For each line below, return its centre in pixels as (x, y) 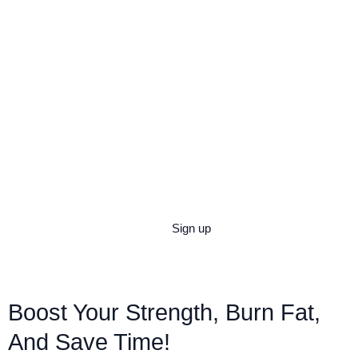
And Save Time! (89, 342)
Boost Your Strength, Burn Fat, (164, 312)
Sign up (191, 228)
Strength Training (145, 175)
